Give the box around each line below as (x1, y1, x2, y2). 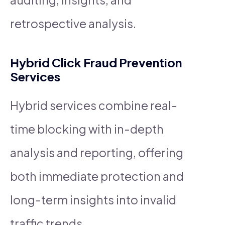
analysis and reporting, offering (10, 145, 183, 160)
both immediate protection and (10, 168, 184, 183)
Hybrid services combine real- (10, 97, 177, 113)
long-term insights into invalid (10, 192, 176, 207)
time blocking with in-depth (10, 121, 164, 136)
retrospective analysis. (10, 16, 136, 31)
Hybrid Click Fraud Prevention (10, 54, 182, 70)
